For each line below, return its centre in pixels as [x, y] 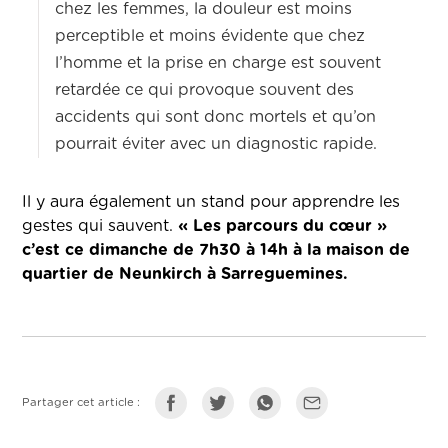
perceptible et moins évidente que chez [210, 36]
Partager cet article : [81, 403]
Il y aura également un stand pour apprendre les [211, 202]
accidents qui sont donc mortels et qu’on [216, 117]
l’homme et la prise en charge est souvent [218, 63]
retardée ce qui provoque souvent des [205, 90]
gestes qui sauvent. [100, 226]
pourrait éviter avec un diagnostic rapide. [219, 144]
